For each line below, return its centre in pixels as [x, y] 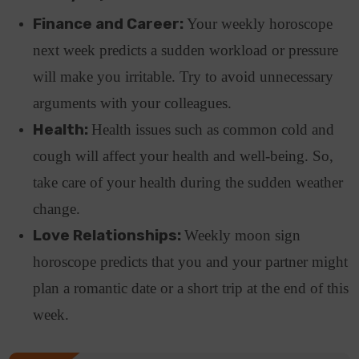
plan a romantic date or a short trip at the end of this [191, 288]
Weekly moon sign [243, 236]
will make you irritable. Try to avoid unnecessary [184, 77]
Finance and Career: [110, 24]
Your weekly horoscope [260, 24]
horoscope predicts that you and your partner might [191, 262]
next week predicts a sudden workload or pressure [186, 50]
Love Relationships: [109, 236]
